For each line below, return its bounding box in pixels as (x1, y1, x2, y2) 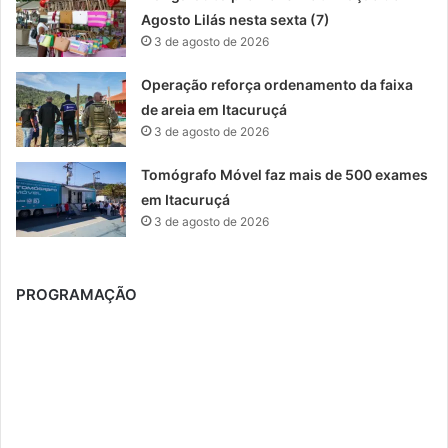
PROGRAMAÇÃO (16, 284, 137, 304)
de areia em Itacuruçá (141, 100, 288, 118)
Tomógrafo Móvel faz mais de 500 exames (141, 165, 429, 183)
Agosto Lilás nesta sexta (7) (141, 10, 331, 28)
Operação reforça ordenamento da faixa (141, 75, 414, 93)
